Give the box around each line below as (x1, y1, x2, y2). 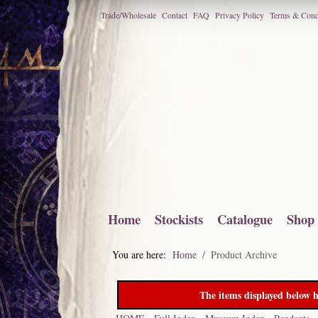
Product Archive (211, 248, 277, 261)
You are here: (112, 248, 172, 261)
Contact (162, 9, 187, 21)
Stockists (155, 209, 203, 229)
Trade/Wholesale (101, 9, 156, 21)
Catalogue (217, 209, 273, 229)
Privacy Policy (215, 9, 264, 21)
